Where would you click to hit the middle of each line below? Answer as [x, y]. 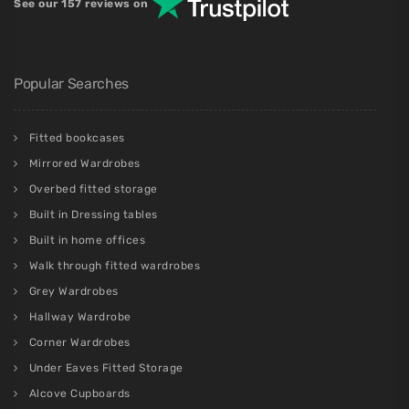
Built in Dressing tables [93, 215]
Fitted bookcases [77, 138]
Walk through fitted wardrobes [114, 266]
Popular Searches [72, 84]
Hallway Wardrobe [80, 317]
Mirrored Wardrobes [84, 164]
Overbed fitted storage [93, 189]
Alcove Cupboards [79, 394]
